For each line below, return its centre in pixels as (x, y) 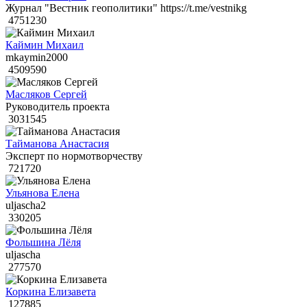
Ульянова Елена (42, 193)
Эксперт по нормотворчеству (74, 156)
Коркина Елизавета (51, 292)
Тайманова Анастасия (57, 144)
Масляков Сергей (46, 95)
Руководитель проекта (58, 107)
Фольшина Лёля (43, 243)
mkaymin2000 (37, 58)
